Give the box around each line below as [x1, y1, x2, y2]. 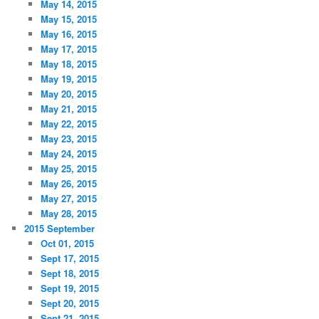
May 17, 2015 [40, 41, 97, 56]
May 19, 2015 [40, 71, 97, 85]
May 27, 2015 [40, 191, 97, 205]
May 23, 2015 [40, 131, 97, 145]
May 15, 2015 [40, 11, 97, 26]
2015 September [24, 221, 95, 235]
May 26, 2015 [40, 176, 97, 190]
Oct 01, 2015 [40, 236, 94, 250]
